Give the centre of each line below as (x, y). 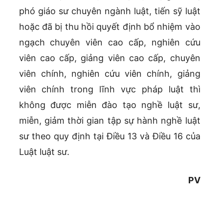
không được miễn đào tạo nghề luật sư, (109, 105)
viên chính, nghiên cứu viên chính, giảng (109, 74)
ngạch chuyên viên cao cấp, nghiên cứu (109, 43)
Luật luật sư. (44, 152)
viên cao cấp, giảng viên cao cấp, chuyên (109, 58)
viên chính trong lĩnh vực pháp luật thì (109, 89)
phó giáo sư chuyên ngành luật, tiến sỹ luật (109, 11)
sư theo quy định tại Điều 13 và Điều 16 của (109, 136)
